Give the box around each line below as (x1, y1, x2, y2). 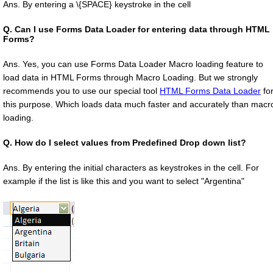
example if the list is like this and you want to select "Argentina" (3, 176, 244, 186)
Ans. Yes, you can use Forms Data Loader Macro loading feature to (3, 59, 263, 69)
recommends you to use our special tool (3, 86, 160, 96)
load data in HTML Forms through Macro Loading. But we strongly (3, 73, 258, 83)
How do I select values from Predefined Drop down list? (15, 138, 246, 148)
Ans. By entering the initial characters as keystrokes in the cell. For (3, 163, 259, 173)
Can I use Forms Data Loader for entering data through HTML (15, 24, 270, 35)
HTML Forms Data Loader (160, 86, 261, 96)
